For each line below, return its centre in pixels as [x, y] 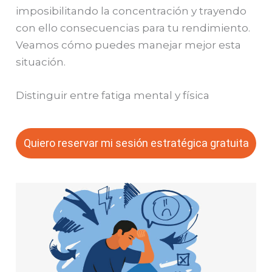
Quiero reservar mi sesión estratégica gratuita [136, 143]
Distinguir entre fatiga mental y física [113, 95]
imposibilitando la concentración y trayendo [131, 11]
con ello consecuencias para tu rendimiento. [133, 28]
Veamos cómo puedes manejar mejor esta [129, 45]
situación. [41, 62]
